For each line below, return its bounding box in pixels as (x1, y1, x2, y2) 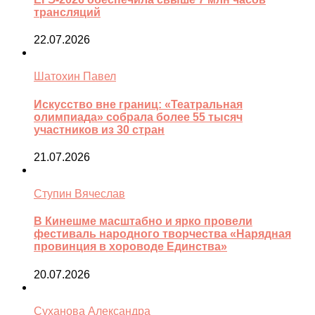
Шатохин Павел (34, 70, 116, 83)
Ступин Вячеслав (34, 187, 125, 200)
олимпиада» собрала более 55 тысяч (34, 110, 243, 123)
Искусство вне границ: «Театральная (34, 98, 243, 110)
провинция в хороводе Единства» (34, 240, 227, 253)
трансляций (34, 6, 101, 19)
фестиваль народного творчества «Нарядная (34, 228, 291, 240)
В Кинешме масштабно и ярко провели (34, 215, 252, 228)
